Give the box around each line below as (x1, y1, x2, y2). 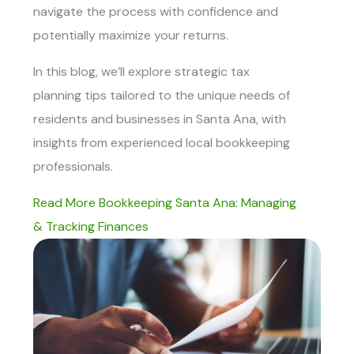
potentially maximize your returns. (33, 26, 232, 43)
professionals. (33, 157, 114, 175)
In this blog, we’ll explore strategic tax (33, 62, 250, 80)
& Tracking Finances (33, 217, 149, 235)
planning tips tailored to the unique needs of (33, 86, 291, 104)
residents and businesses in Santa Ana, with (33, 110, 287, 127)
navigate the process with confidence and (33, 2, 279, 20)
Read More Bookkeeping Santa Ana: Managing (33, 194, 297, 211)
